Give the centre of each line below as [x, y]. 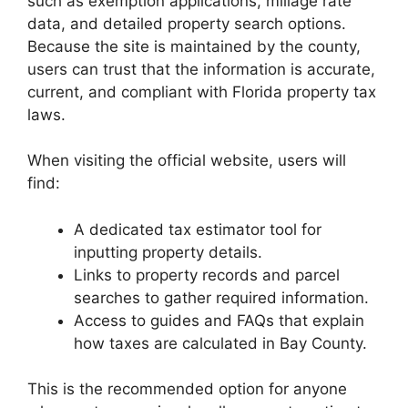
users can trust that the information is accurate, [201, 69]
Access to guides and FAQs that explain [219, 320]
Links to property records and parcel [207, 275]
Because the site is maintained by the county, [194, 46]
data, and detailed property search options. [187, 23]
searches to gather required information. [221, 297]
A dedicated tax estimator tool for [198, 229]
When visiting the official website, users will [187, 160]
